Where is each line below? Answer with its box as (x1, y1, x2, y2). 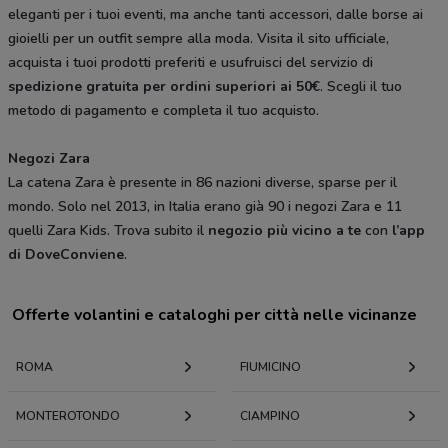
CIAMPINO (240, 408, 300, 425)
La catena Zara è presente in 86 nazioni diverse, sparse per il (8, 173, 397, 193)
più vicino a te (267, 221, 361, 241)
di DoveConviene (8, 245, 124, 265)
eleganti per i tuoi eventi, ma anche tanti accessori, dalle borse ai (8, 5, 423, 25)
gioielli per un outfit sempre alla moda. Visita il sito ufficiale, (8, 29, 389, 49)
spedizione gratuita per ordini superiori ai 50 (8, 77, 320, 97)
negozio (208, 221, 263, 241)
